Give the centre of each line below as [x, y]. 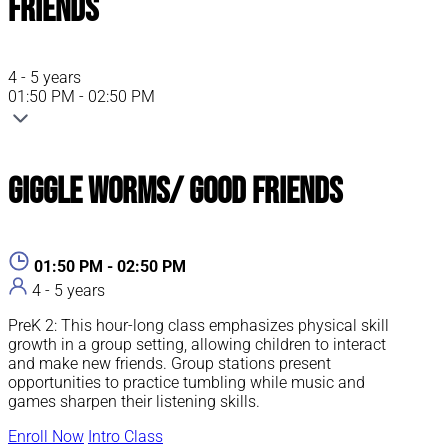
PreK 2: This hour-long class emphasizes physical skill [198, 326]
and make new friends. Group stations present [169, 364]
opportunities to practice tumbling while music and [186, 383]
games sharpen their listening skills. [134, 402]
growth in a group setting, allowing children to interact [197, 345]
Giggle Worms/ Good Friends [175, 193]
